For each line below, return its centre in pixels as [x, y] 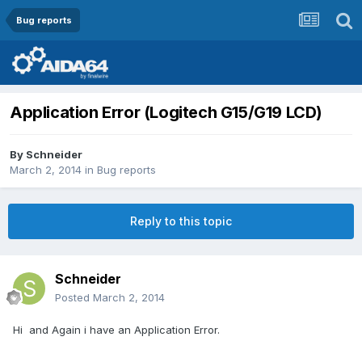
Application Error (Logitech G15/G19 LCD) [166, 113]
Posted [74, 298]
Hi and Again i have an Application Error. [116, 330]
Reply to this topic [181, 221]
